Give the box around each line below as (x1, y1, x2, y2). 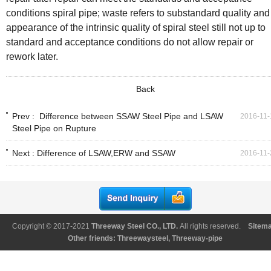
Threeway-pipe (172, 234, 223, 243)
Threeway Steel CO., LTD (91, 222, 176, 230)
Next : (12, 148, 37, 158)
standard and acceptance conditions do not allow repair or (6, 37, 253, 47)
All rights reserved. (180, 222, 246, 230)
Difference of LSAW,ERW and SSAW (37, 148, 175, 158)
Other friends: (68, 234, 117, 243)
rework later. (6, 51, 58, 62)
